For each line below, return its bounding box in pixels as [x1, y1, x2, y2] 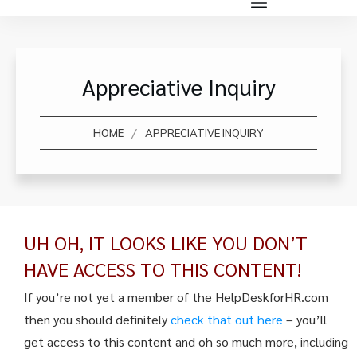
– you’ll [286, 311, 327, 328]
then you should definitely [24, 311, 171, 328]
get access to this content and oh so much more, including [24, 333, 348, 350]
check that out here [171, 311, 286, 328]
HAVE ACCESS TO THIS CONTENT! [24, 256, 301, 281]
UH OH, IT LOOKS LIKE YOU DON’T [24, 229, 308, 255]
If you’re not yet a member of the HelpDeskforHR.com [24, 288, 328, 305]
